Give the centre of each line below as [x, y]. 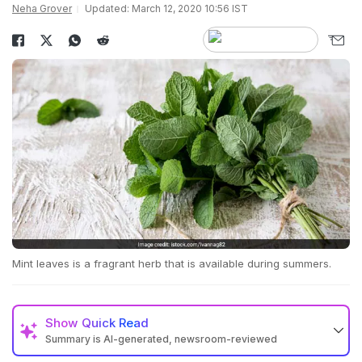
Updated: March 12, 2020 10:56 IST [166, 8]
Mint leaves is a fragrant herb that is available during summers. [172, 264]
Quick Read [115, 323]
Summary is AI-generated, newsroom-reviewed [161, 339]
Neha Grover [42, 8]
